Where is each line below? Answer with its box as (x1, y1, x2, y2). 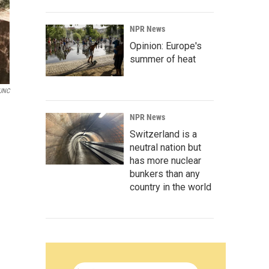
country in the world (130, 181, 211, 193)
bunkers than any (130, 168, 200, 180)
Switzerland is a (130, 128, 197, 140)
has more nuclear (130, 155, 201, 166)
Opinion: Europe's (130, 40, 202, 52)
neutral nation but (130, 142, 201, 153)
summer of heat (130, 53, 196, 65)
